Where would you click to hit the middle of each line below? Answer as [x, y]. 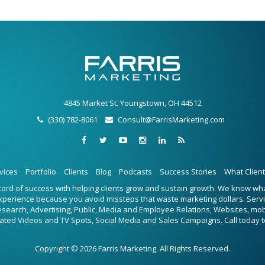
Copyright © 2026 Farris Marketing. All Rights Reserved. [132, 248]
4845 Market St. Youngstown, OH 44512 [132, 103]
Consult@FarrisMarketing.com [171, 119]
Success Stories [188, 171]
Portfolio [41, 171]
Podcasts [135, 171]
